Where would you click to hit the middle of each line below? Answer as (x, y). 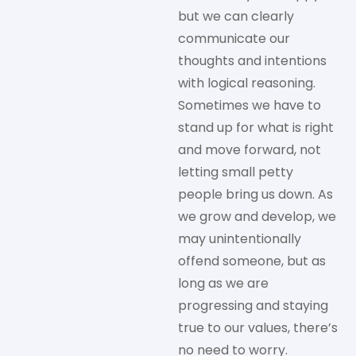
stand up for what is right (256, 128)
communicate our (234, 39)
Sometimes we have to (250, 106)
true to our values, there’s (258, 328)
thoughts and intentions (252, 61)
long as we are (223, 284)
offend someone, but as (252, 261)
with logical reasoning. (247, 83)
